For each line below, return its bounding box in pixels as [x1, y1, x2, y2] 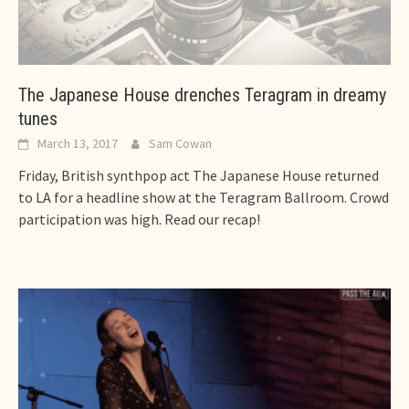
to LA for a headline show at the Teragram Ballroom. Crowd [18, 187, 389, 206]
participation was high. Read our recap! [18, 209, 260, 228]
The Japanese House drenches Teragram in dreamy [18, 83, 386, 106]
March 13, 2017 [37, 134, 118, 152]
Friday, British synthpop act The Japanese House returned [18, 165, 379, 184]
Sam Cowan [149, 134, 212, 152]
